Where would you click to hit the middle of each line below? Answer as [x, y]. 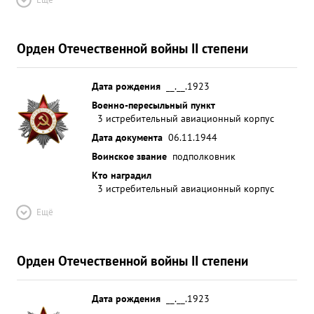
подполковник [204, 156]
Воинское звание [129, 156]
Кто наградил [122, 175]
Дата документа [127, 137]
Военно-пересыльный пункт [153, 105]
